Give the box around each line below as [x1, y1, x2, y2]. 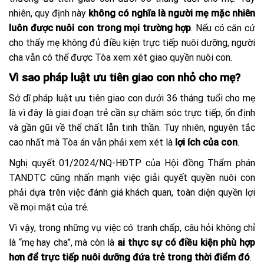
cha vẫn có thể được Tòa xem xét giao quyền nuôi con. [9, 52, 232, 64]
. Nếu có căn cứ [191, 22, 256, 34]
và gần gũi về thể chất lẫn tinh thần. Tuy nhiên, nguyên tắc [9, 122, 255, 134]
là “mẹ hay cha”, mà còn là [9, 237, 117, 249]
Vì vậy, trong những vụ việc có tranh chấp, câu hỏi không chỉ [9, 222, 255, 234]
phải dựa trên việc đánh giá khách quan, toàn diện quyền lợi [9, 187, 255, 199]
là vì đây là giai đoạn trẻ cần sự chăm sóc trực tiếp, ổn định [9, 107, 255, 119]
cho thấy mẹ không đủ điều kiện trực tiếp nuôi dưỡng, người [9, 37, 255, 49]
